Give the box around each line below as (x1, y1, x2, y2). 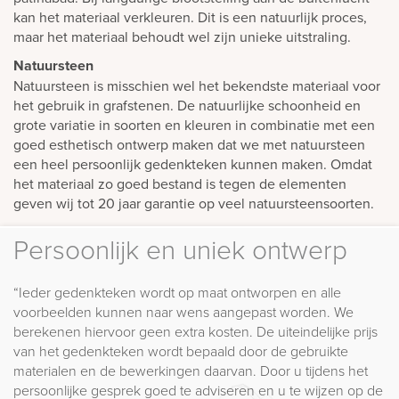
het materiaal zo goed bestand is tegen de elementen (13, 173, 346, 193)
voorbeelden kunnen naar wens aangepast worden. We (13, 301, 354, 322)
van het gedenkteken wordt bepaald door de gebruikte (13, 340, 348, 361)
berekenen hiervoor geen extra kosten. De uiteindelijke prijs (13, 321, 378, 341)
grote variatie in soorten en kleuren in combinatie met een (13, 114, 375, 134)
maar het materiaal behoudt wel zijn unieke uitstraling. (13, 26, 351, 46)
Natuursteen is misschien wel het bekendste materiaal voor (13, 75, 380, 95)
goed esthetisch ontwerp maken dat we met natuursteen (13, 134, 365, 154)
